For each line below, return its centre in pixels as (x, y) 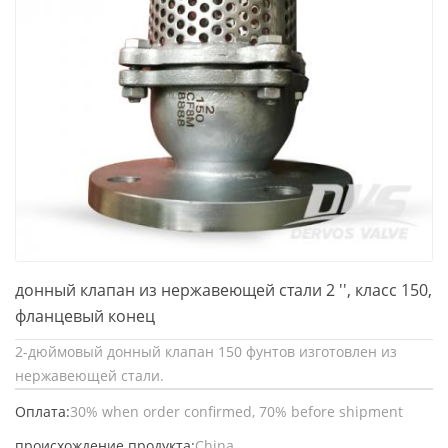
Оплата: (42, 411)
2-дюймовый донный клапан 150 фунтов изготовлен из (206, 351)
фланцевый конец (85, 315)
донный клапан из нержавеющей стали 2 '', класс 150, (223, 289)
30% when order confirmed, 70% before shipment (236, 411)
